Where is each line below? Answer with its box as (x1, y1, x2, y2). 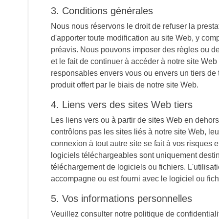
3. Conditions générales (51, 5, 153, 16)
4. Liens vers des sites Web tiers (51, 99, 193, 110)
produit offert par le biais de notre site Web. (51, 81, 198, 89)
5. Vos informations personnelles (51, 193, 192, 204)
